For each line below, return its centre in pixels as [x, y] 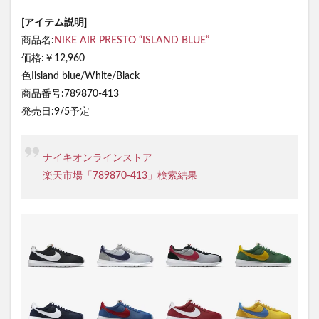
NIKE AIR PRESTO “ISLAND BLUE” [132, 40]
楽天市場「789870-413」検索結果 [120, 176]
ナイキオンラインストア [98, 158]
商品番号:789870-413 [70, 94]
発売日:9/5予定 [56, 111]
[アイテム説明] [54, 22]
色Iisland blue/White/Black [80, 76]
